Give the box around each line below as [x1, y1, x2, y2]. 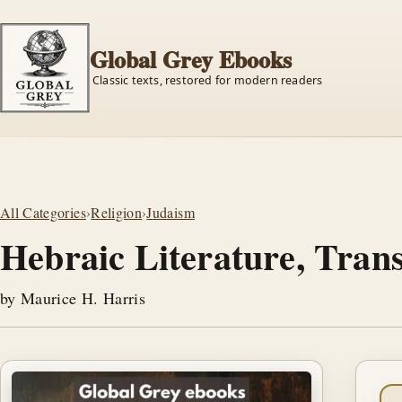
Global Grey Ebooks [90, 42, 292, 76]
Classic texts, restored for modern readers [92, 73, 323, 88]
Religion [91, 203, 143, 222]
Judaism [146, 203, 195, 222]
